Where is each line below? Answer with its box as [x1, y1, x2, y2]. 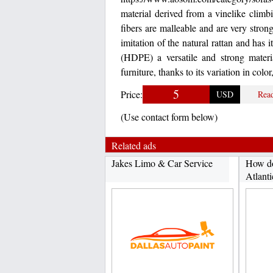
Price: [121, 88, 143, 101]
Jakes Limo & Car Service [112, 157, 213, 169]
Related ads [112, 139, 156, 152]
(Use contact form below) [121, 110, 218, 123]
